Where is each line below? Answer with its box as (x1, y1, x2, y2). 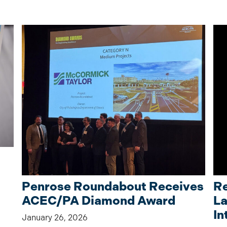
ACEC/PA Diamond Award (22, 194, 176, 208)
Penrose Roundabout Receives (22, 179, 204, 194)
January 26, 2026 (22, 213, 88, 223)
